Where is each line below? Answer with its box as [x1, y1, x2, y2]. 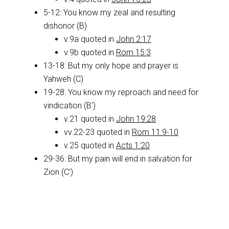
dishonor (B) [43, 21, 87, 31]
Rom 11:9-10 [131, 127, 178, 137]
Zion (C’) [43, 167, 73, 177]
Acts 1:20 [116, 141, 150, 150]
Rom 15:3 [116, 48, 151, 57]
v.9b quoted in [63, 48, 116, 57]
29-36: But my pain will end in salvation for [43, 154, 192, 164]
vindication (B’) [43, 101, 96, 110]
